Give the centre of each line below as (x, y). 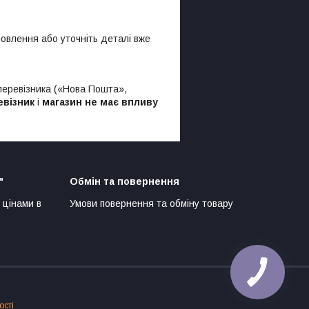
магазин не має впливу (100, 102)
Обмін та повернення (124, 182)
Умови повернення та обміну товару (151, 204)
